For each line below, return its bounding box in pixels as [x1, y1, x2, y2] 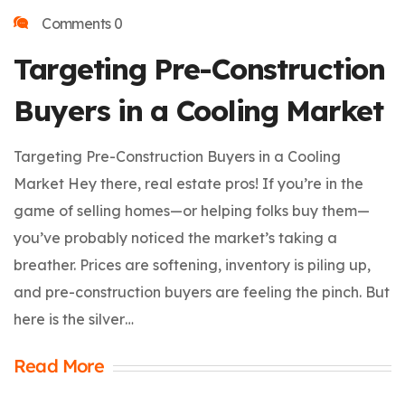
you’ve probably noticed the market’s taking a [14, 228, 337, 247]
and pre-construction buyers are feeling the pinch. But [14, 282, 390, 301]
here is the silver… [14, 309, 134, 328]
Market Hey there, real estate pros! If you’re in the [14, 174, 363, 193]
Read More [14, 353, 104, 377]
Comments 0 [42, 14, 122, 33]
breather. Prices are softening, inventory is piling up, [14, 255, 371, 274]
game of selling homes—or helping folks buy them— [14, 201, 370, 220]
